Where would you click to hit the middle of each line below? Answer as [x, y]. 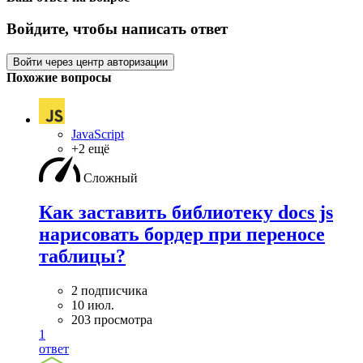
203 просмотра [112, 319]
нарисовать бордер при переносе [182, 234]
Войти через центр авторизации [90, 62]
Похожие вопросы [59, 77]
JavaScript [98, 134]
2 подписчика [109, 290]
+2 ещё [90, 148]
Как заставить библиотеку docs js [186, 212]
